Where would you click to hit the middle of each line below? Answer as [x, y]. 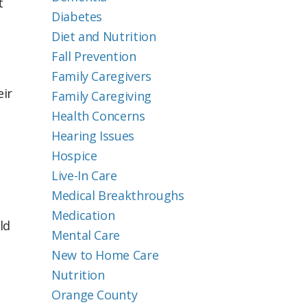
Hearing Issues [93, 136]
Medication [83, 215]
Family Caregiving [101, 96]
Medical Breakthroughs [118, 195]
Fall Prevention [94, 56]
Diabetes [77, 16]
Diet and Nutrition [104, 36]
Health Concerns [98, 116]
